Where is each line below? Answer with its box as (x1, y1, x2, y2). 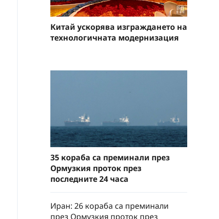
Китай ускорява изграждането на (50, 21, 187, 32)
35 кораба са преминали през (50, 152, 170, 163)
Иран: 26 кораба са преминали (50, 200, 169, 212)
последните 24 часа (50, 174, 129, 185)
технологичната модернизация (50, 32, 179, 43)
